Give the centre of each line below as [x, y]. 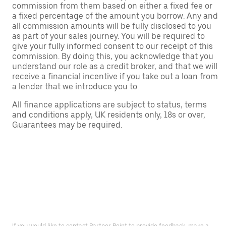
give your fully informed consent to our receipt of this [112, 46]
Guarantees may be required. [67, 125]
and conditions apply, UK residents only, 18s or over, [109, 115]
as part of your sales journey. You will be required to [108, 36]
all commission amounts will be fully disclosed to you [112, 26]
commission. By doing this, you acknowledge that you [113, 56]
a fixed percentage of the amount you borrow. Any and [115, 16]
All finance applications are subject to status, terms [109, 105]
